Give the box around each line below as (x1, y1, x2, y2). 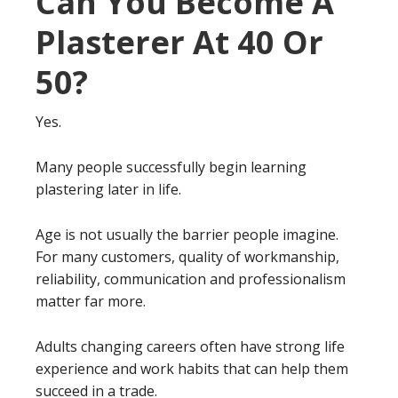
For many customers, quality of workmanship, (36, 247, 339, 267)
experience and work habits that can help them (36, 359, 348, 378)
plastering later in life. (36, 179, 181, 199)
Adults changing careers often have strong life (36, 337, 345, 356)
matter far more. (36, 291, 146, 311)
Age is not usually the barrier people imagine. (36, 225, 338, 244)
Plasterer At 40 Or (36, 20, 323, 64)
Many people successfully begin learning (36, 157, 306, 177)
